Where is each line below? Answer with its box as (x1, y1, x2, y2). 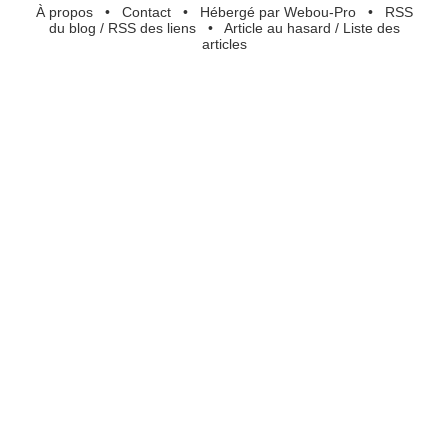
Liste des (342, 19, 400, 36)
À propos (35, 3, 93, 20)
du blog (48, 19, 96, 36)
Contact (121, 3, 171, 20)
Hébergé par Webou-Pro (199, 3, 356, 20)
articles (201, 35, 247, 52)
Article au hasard (223, 19, 331, 36)
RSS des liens (107, 19, 196, 36)
